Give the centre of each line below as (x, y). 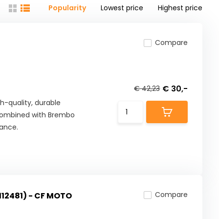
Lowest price (122, 8)
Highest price (180, 8)
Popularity (67, 8)
